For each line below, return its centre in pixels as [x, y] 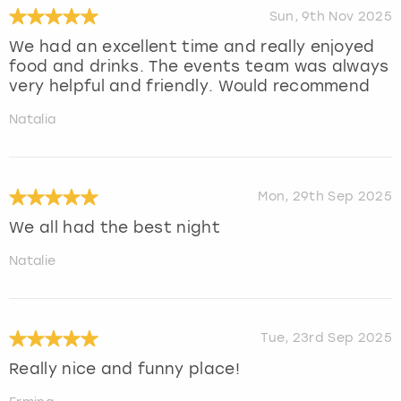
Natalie [33, 261]
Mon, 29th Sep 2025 [325, 197]
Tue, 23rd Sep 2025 [326, 338]
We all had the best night [115, 228]
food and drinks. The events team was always [199, 67]
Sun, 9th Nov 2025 [330, 16]
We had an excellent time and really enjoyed [192, 47]
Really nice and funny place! [124, 369]
